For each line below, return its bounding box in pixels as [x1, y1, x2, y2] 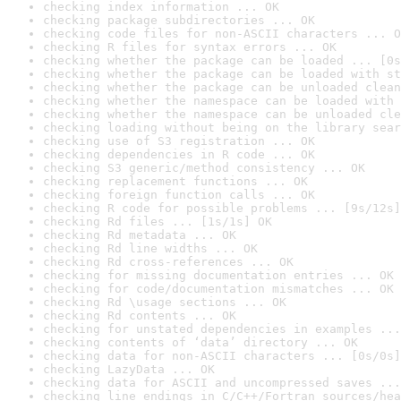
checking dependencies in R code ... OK [43, 148, 315, 161]
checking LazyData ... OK [43, 363, 215, 376]
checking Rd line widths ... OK [43, 242, 258, 255]
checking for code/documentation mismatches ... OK [43, 282, 394, 295]
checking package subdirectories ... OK [43, 13, 315, 27]
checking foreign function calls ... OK [43, 188, 315, 201]
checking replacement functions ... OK [43, 175, 308, 188]
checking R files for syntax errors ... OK [43, 40, 337, 54]
